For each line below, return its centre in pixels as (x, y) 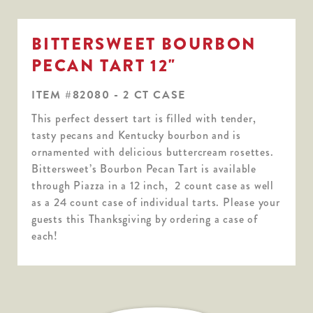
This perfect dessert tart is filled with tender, (144, 118)
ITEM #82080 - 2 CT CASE (109, 95)
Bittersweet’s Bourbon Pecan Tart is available (144, 168)
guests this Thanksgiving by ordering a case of (145, 219)
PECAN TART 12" (104, 65)
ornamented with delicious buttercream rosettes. (154, 152)
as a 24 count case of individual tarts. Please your (156, 202)
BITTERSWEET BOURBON (144, 43)
